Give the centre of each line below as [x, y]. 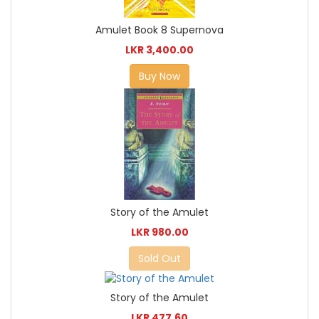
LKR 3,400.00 [159, 50]
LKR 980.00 [159, 232]
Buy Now [159, 77]
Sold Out [159, 259]
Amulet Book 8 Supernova [159, 30]
